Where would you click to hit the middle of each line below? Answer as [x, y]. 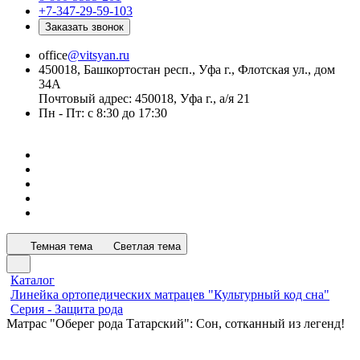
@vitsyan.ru [98, 55]
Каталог [33, 280]
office [53, 55]
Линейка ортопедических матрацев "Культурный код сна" [170, 295]
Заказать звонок [84, 27]
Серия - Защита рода [67, 309]
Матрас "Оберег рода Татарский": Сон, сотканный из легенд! [176, 323]
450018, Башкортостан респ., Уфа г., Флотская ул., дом [187, 70]
